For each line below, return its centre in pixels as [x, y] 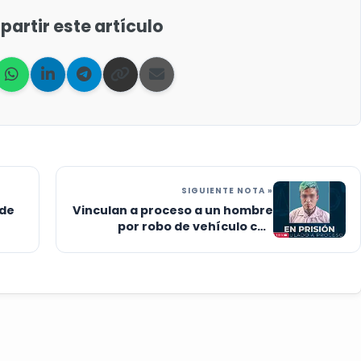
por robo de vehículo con [195, 227]
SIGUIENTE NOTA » [227, 191]
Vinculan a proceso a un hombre [173, 211]
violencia [245, 243]
